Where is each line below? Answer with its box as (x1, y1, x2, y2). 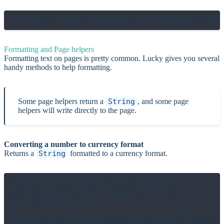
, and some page (137, 96, 188, 105)
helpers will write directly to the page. (18, 105, 136, 114)
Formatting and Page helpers (4, 44, 94, 53)
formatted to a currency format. (68, 148, 167, 157)
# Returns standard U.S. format (14, 177, 164, 187)
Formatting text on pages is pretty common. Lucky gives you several (4, 53, 219, 62)
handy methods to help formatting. (4, 62, 112, 71)
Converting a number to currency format (4, 139, 143, 148)
